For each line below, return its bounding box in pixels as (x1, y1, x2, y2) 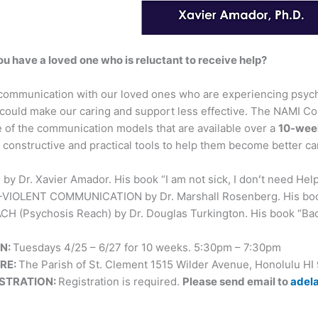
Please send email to (182, 275, 291, 289)
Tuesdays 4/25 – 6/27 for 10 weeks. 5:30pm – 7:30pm (13, 241, 282, 255)
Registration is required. (58, 275, 183, 289)
